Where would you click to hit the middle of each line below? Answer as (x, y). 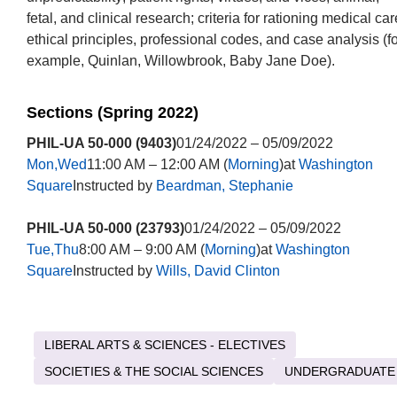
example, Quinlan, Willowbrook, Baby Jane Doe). (180, 61)
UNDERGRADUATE (340, 371)
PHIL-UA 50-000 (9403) (101, 143)
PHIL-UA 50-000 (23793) (105, 228)
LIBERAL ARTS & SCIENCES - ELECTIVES (165, 345)
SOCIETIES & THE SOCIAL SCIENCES (154, 371)
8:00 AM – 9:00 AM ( (141, 249)
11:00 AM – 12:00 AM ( (157, 164)
